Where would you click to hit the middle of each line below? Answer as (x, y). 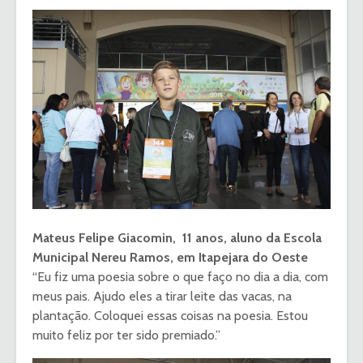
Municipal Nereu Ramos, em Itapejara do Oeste (170, 257)
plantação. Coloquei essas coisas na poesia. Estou (170, 315)
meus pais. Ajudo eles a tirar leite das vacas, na (162, 296)
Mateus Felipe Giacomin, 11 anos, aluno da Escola (177, 237)
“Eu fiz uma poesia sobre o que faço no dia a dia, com (180, 276)
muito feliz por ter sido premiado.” (126, 335)
